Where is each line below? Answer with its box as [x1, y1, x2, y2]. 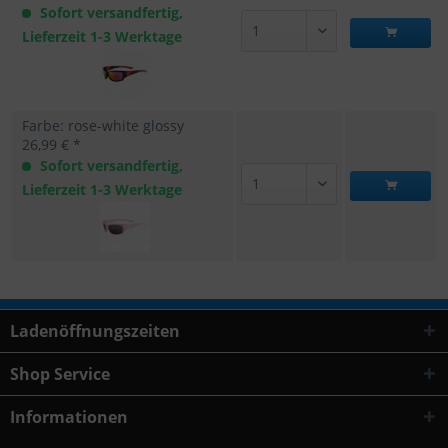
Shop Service [10, 363, 110, 385]
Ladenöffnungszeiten [10, 320, 180, 342]
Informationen [10, 406, 128, 428]
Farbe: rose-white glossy [22, 116, 184, 135]
